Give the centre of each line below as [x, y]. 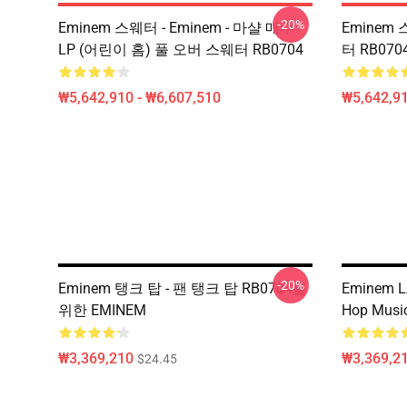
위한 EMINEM [102, 310]
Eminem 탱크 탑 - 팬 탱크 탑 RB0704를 [183, 288]
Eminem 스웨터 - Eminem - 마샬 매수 [176, 28]
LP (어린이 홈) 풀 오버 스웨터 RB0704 [181, 50]
